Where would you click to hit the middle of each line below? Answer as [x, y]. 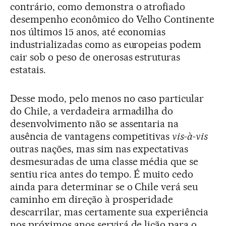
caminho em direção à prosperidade [92, 199]
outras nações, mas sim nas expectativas [99, 149]
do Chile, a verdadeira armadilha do [92, 111]
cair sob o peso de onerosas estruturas [95, 57]
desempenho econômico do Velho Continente [112, 19]
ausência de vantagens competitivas [91, 136]
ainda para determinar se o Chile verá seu [104, 187]
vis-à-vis [190, 136]
